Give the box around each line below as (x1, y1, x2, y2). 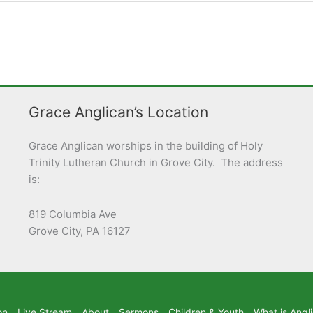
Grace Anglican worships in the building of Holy (28, 138, 263, 152)
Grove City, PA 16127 (28, 224, 131, 238)
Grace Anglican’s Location (28, 103, 208, 121)
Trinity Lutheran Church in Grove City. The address (28, 155, 283, 169)
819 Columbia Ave (28, 208, 117, 221)
